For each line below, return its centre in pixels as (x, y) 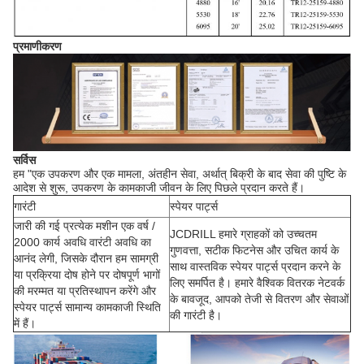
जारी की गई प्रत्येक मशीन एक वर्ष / (84, 226)
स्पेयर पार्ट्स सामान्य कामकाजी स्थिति (87, 308)
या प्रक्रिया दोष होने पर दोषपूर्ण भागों (87, 275)
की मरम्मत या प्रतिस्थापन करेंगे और (85, 291)
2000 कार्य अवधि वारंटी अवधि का (82, 243)
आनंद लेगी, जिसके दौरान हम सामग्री (86, 259)
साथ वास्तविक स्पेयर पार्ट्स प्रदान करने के (255, 267)
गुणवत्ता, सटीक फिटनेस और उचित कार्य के (254, 251)
